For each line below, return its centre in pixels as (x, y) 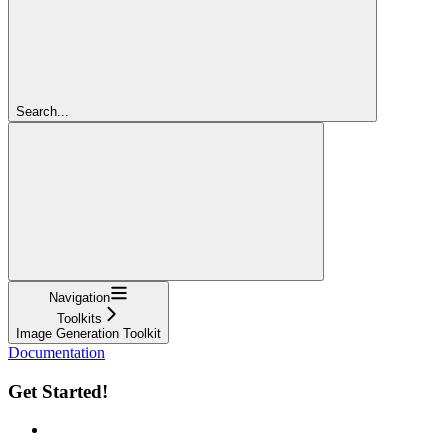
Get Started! (58, 391)
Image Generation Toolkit (88, 333)
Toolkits (79, 318)
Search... (42, 111)
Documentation (56, 352)
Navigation (79, 297)
